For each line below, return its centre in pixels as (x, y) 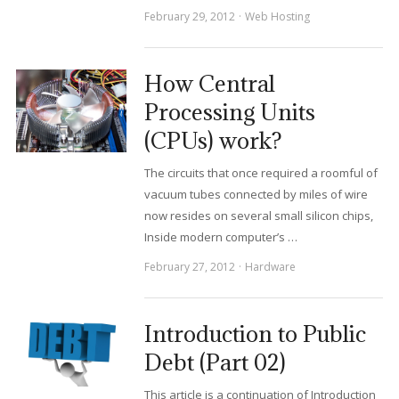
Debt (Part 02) (215, 362)
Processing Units (229, 112)
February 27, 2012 (189, 267)
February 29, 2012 (189, 16)
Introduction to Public (255, 334)
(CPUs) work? (213, 140)
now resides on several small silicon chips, (258, 216)
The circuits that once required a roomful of (261, 173)
